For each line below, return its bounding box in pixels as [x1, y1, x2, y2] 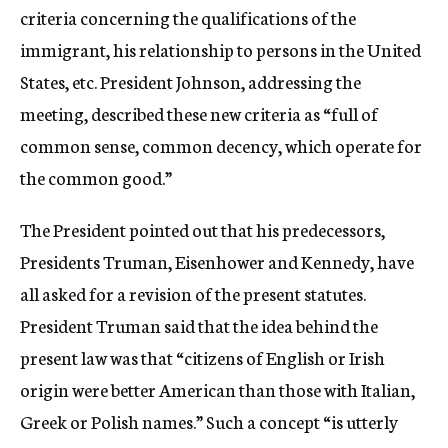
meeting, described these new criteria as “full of [20, 100, 378, 126]
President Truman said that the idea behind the [20, 312, 378, 338]
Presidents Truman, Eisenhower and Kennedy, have [20, 248, 414, 274]
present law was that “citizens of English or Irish [20, 344, 385, 370]
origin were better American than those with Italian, [20, 376, 415, 402]
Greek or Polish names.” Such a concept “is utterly [20, 408, 398, 434]
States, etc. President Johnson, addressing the [20, 68, 361, 94]
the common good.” [20, 164, 172, 190]
